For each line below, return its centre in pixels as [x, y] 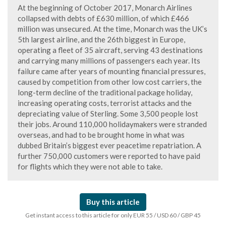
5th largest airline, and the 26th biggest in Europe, [101, 39]
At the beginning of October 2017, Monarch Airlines [105, 8]
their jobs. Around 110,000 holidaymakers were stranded [112, 124]
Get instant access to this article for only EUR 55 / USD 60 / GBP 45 [113, 215]
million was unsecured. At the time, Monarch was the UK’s [112, 29]
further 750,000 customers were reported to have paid [109, 156]
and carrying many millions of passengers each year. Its [109, 61]
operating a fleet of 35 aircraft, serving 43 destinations [110, 50]
